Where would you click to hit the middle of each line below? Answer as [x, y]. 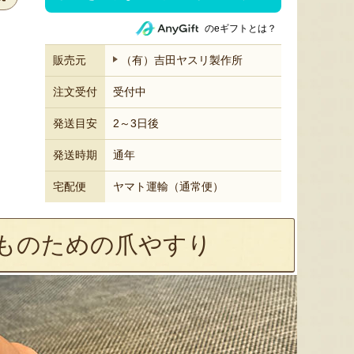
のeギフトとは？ [241, 28]
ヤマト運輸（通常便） [168, 186]
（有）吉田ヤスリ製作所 [182, 60]
